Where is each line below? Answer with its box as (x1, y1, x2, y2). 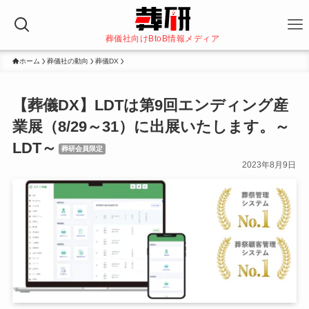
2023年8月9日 (242, 160, 297, 170)
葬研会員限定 (61, 145, 103, 153)
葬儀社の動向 (46, 57, 88, 65)
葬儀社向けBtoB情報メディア (105, 34, 220, 43)
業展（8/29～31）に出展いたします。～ (12, 118, 290, 136)
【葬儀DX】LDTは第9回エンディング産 (12, 97, 288, 114)
